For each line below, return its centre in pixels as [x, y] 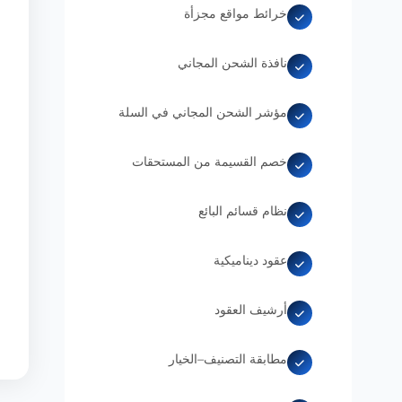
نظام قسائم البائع [243, 211]
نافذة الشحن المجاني [232, 63]
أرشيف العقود [251, 310]
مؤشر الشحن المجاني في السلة [203, 112]
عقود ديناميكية [250, 260]
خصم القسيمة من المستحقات [210, 162]
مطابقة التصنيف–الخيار [228, 359]
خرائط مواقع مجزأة [236, 13]
